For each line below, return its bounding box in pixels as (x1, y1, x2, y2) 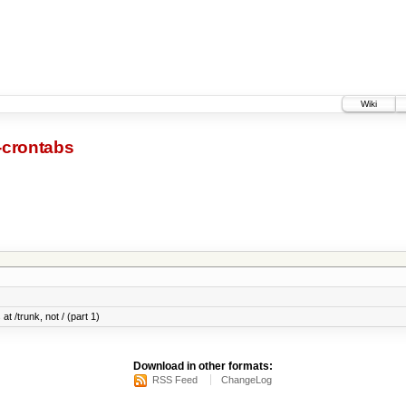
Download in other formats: (133, 360, 273, 373)
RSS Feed (152, 374, 198, 386)
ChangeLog (221, 374, 272, 386)
